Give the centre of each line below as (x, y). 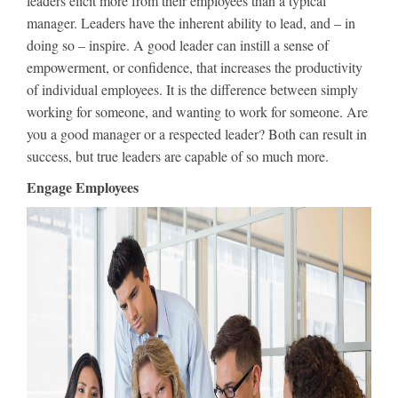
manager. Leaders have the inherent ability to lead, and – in (191, 23)
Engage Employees (83, 187)
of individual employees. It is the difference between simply (192, 89)
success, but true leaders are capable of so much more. (178, 156)
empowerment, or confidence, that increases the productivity (195, 67)
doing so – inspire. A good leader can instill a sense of (178, 45)
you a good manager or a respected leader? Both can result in (197, 134)
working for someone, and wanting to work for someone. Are (197, 111)
